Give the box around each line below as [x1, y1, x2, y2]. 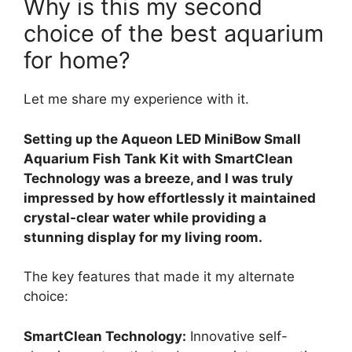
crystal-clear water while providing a [24, 209, 266, 225]
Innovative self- [186, 328, 288, 344]
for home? [24, 46, 130, 75]
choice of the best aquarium [24, 20, 324, 48]
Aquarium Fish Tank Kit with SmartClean [24, 150, 293, 167]
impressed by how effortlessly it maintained [24, 189, 316, 206]
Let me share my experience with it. [24, 91, 249, 108]
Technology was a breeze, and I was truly [24, 170, 293, 186]
